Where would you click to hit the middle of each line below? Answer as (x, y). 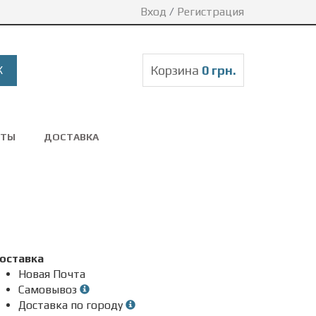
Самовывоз (49, 290)
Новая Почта (52, 274)
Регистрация (211, 12)
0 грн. (219, 70)
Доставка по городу (72, 305)
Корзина (176, 70)
